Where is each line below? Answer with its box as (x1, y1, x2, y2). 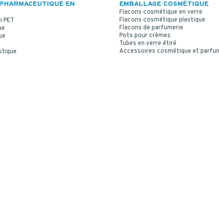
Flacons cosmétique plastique (119, 16, 205, 24)
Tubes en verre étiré (119, 39, 176, 47)
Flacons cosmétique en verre (119, 8, 202, 16)
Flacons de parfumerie (119, 23, 183, 32)
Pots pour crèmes (119, 31, 171, 40)
